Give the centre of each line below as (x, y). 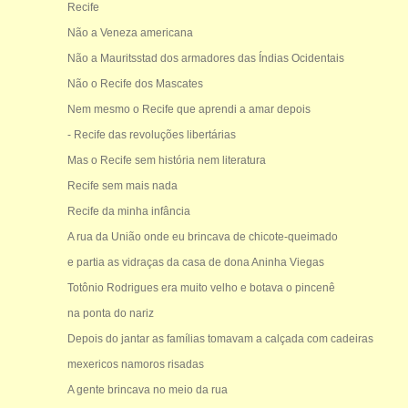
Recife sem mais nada (122, 185)
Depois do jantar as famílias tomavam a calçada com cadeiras (220, 338)
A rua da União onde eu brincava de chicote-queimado (202, 236)
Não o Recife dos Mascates (135, 83)
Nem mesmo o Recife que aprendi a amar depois (189, 109)
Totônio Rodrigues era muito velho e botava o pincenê (201, 287)
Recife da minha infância (128, 211)
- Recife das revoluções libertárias (151, 134)
